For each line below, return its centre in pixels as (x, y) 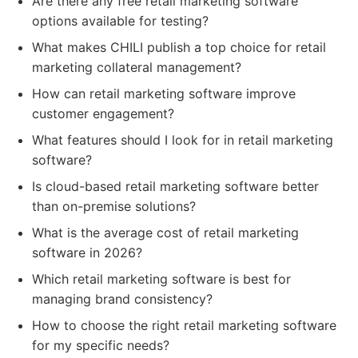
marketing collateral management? (137, 67)
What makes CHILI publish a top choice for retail (179, 47)
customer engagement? (103, 113)
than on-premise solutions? (114, 206)
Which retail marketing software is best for (161, 279)
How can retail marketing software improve (164, 93)
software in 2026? (87, 253)
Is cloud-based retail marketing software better (175, 186)
